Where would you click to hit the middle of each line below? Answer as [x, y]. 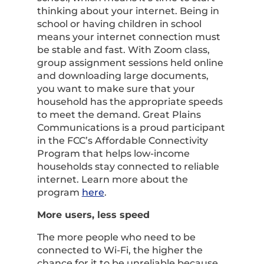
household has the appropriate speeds [130, 102]
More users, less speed [93, 215]
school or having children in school [119, 24]
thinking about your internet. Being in [128, 11]
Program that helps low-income [113, 154]
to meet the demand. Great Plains [119, 115]
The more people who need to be [116, 237]
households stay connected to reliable [128, 166]
